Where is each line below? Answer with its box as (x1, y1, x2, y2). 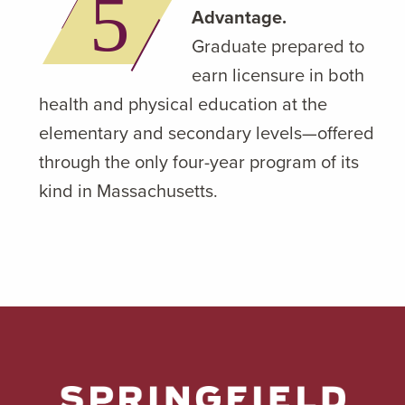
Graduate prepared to (192, 32, 364, 60)
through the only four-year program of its (39, 147, 359, 175)
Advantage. (192, 3, 287, 31)
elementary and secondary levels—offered (39, 118, 374, 146)
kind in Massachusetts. (39, 176, 218, 204)
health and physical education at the (39, 89, 327, 118)
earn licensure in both (192, 61, 364, 89)
